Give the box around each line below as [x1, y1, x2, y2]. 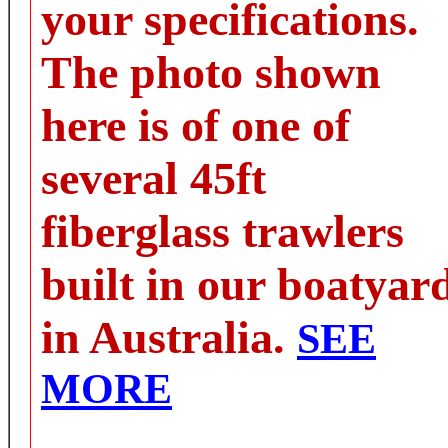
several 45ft [41, 153, 266, 204]
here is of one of [41, 100, 350, 151]
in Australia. [41, 312, 297, 363]
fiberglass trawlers [41, 206, 404, 257]
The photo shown [41, 47, 381, 98]
